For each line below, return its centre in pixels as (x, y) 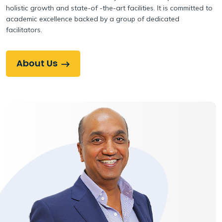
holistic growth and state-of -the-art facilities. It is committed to (109, 8)
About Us (37, 63)
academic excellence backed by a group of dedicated (93, 19)
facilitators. (24, 29)
